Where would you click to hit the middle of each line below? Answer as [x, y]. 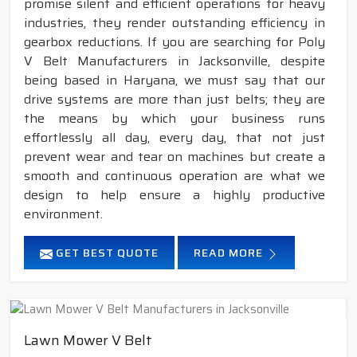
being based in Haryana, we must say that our [175, 80]
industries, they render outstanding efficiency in [175, 23]
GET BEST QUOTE [106, 253]
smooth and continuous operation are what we [175, 176]
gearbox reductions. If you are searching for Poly [175, 42]
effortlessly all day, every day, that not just [175, 138]
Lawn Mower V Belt [88, 340]
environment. [63, 214]
